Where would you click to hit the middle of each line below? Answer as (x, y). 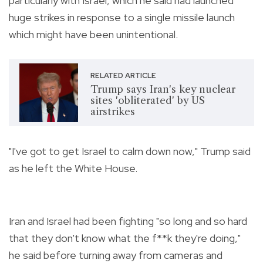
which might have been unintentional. (93, 34)
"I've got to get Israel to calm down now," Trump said (130, 151)
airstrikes (112, 112)
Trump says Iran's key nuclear (163, 90)
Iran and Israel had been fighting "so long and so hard (128, 221)
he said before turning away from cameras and (116, 255)
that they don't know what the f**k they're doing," (125, 238)
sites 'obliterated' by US (147, 101)
